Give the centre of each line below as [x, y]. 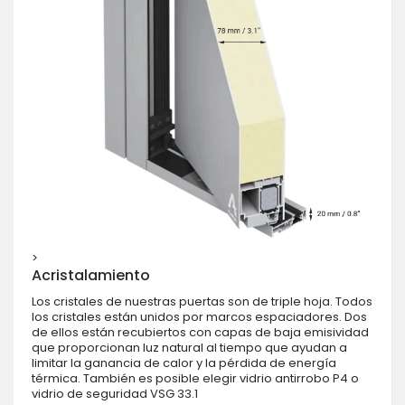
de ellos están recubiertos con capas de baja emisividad [200, 332]
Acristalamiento [91, 275]
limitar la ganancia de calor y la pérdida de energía [184, 363]
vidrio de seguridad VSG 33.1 [115, 393]
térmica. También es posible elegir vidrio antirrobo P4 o [195, 378]
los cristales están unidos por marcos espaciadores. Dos [199, 316]
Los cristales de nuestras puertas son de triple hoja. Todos [202, 301]
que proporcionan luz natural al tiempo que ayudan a [189, 347]
